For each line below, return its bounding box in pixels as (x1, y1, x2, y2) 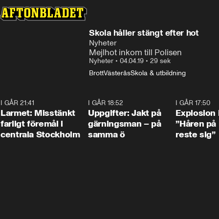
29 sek (150, 57, 171, 65)
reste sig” (175, 129, 216, 140)
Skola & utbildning (131, 69, 186, 77)
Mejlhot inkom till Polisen (89, 47, 182, 57)
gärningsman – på (88, 118, 161, 129)
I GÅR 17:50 (175, 99, 211, 107)
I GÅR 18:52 (88, 99, 124, 107)
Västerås (104, 69, 131, 77)
